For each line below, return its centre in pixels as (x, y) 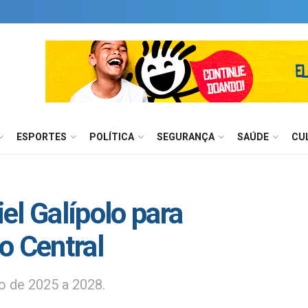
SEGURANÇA (186, 137)
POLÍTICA (112, 137)
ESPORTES (42, 137)
